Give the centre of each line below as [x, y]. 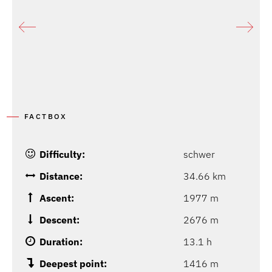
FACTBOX [46, 117]
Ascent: [57, 198]
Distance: [61, 176]
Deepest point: [73, 264]
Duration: [61, 242]
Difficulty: [62, 155]
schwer [199, 155]
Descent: [59, 220]
